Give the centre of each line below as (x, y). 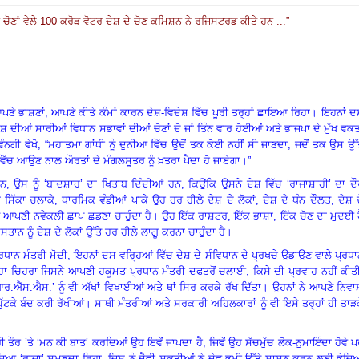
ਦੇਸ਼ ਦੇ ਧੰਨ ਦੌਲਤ (297, 200)
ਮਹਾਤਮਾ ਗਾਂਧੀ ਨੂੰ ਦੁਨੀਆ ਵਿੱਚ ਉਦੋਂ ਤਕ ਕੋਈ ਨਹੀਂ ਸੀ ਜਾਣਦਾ (168, 144)
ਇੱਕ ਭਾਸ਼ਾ (254, 216)
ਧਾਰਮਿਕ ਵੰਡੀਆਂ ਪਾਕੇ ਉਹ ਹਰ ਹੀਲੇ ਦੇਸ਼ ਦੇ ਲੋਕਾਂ (159, 200)
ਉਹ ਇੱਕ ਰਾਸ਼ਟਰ (195, 216)
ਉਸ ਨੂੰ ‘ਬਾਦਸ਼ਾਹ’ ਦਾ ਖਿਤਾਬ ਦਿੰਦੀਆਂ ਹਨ (95, 184)
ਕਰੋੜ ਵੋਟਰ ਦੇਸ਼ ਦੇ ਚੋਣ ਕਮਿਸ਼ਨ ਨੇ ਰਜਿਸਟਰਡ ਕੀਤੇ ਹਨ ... (171, 21)
